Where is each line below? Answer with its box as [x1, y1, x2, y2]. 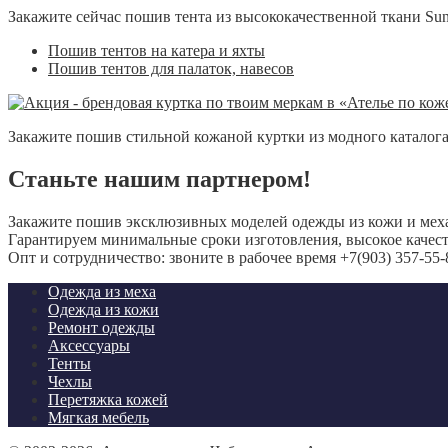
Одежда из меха [48, 282, 156, 300]
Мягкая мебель [48, 408, 149, 426]
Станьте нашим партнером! [8, 165, 311, 192]
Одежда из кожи [48, 300, 159, 318]
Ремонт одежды [48, 318, 155, 336]
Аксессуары [48, 336, 130, 354]
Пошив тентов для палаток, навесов [48, 59, 294, 77]
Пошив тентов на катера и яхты [48, 41, 265, 59]
